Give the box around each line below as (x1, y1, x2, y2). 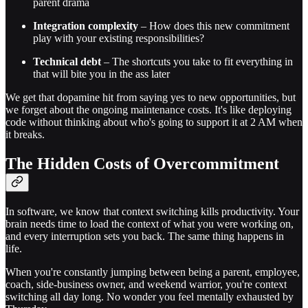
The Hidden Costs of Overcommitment (5, 155, 279, 173)
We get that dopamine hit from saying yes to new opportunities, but (5, 91, 296, 104)
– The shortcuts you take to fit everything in (101, 56, 293, 68)
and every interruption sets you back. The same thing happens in (5, 230, 284, 243)
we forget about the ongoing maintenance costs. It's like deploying (5, 104, 291, 116)
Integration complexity (33, 20, 138, 32)
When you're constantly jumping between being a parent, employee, (5, 266, 300, 278)
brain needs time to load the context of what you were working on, (5, 218, 294, 230)
